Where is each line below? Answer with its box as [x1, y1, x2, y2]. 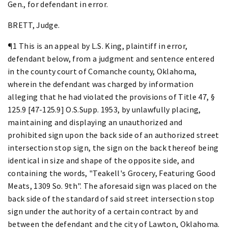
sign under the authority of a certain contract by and [8, 206, 198, 216]
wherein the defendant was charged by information [8, 78, 194, 89]
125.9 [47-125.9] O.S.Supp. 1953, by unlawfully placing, [8, 104, 201, 115]
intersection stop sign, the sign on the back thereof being [8, 142, 219, 153]
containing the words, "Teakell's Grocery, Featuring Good [8, 167, 215, 178]
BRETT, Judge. [8, 19, 60, 30]
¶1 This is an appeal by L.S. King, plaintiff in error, [8, 40, 188, 51]
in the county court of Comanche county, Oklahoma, [8, 66, 197, 76]
